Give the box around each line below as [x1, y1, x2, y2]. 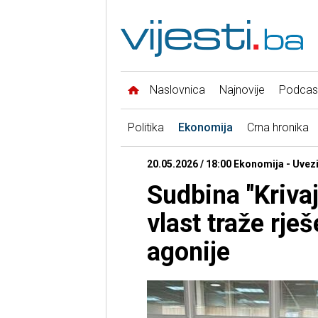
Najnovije [219, 83, 265, 97]
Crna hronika [246, 121, 309, 135]
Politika [127, 121, 164, 135]
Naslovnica [149, 83, 205, 97]
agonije [146, 237, 230, 268]
